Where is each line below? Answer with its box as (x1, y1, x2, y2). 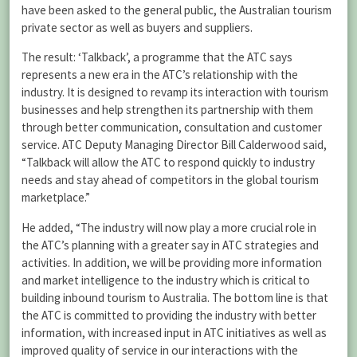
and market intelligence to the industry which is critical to (22, 272, 310, 288)
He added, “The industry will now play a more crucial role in (22, 219, 316, 235)
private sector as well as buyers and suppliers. (22, 20, 253, 36)
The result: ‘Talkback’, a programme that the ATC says (22, 49, 292, 65)
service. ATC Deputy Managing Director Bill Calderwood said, (22, 137, 327, 153)
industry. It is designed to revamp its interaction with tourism (22, 84, 328, 100)
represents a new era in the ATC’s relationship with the (22, 67, 298, 83)
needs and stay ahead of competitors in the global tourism (22, 172, 319, 188)
